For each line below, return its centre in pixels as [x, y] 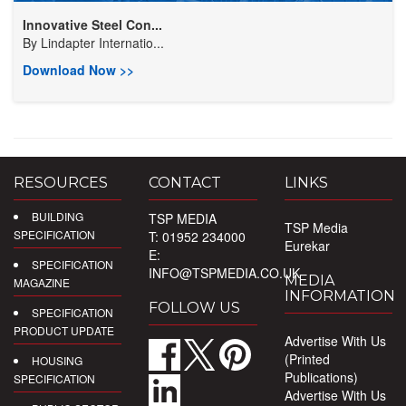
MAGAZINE [42, 283]
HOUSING [57, 361]
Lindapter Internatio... [102, 43]
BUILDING [58, 217]
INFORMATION [339, 296]
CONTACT [185, 183]
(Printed [307, 359]
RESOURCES [61, 183]
